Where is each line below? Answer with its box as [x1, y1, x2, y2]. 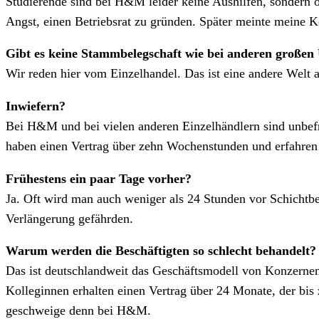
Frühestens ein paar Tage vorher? [6, 171, 192, 186]
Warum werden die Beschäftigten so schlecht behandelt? [6, 244, 316, 258]
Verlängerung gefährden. [6, 211, 133, 226]
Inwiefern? [6, 98, 66, 113]
